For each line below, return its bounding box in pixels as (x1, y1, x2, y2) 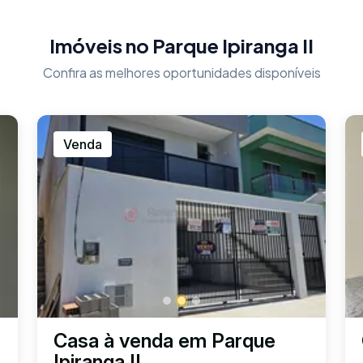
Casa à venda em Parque (53, 328, 275, 352)
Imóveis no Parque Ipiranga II (49, 32, 314, 58)
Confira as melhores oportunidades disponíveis (42, 63, 321, 81)
